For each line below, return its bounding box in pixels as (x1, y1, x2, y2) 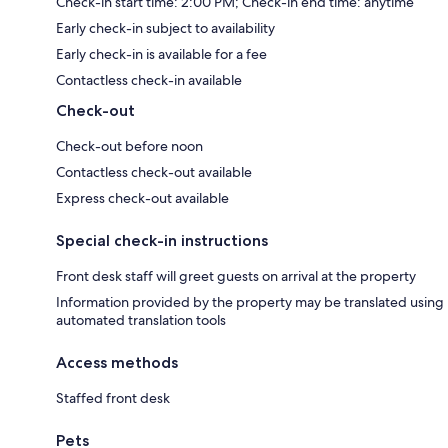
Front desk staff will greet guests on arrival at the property (56, 267, 416, 286)
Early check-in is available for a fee (56, 45, 267, 64)
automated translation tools (56, 311, 226, 330)
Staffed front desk (56, 389, 170, 408)
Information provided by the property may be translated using (56, 293, 444, 312)
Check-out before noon (56, 137, 203, 156)
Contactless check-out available (56, 163, 252, 182)
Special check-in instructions (56, 231, 268, 251)
